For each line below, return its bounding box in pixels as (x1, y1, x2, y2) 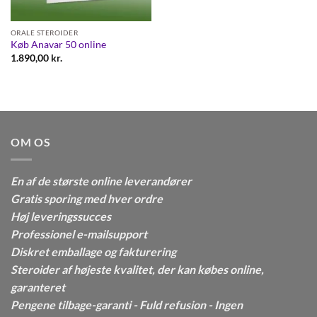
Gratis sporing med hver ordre (11, 191, 163, 205)
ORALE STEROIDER (10, 28, 79, 38)
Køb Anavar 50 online (10, 39, 106, 51)
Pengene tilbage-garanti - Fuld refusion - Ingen (11, 297, 243, 311)
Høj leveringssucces (11, 209, 111, 223)
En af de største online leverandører (11, 173, 192, 188)
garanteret (11, 279, 65, 294)
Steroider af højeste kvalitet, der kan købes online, (11, 262, 264, 276)
